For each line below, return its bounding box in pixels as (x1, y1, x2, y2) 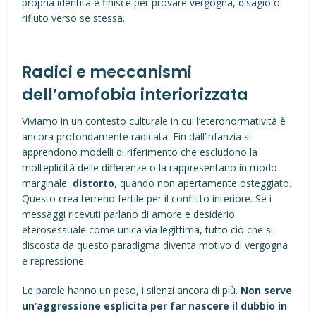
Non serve (241, 284, 293, 297)
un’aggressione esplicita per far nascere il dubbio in (22, 299, 288, 312)
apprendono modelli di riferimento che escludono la (22, 145, 258, 159)
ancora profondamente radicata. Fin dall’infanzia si (22, 130, 252, 143)
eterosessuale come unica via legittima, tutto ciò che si (22, 223, 274, 236)
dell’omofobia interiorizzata (22, 84, 249, 106)
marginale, (22, 176, 73, 190)
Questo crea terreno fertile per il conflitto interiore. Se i (22, 192, 272, 205)
